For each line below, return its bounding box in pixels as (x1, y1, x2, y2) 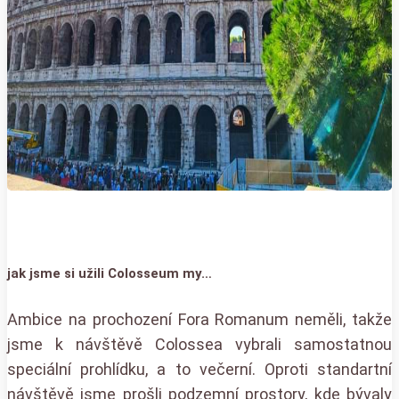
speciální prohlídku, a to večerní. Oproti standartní (7, 360, 392, 379)
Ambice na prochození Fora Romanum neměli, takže (7, 310, 392, 330)
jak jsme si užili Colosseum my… (7, 265, 212, 281)
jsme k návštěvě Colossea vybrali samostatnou (7, 335, 392, 354)
